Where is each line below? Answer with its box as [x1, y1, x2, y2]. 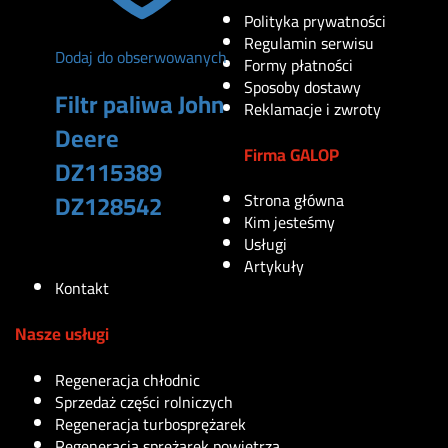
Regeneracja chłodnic [55, 364, 200, 395]
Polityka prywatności [244, 6, 386, 37]
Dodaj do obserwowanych [55, 42, 227, 73]
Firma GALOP [244, 138, 339, 171]
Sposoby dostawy [244, 72, 361, 103]
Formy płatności [244, 50, 353, 81]
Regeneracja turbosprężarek [55, 408, 246, 439]
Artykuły [244, 251, 304, 282]
